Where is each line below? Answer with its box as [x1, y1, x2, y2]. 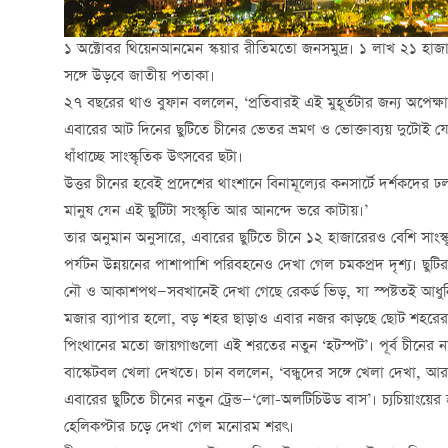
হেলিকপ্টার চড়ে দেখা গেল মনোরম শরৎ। [64, 416, 294, 440]
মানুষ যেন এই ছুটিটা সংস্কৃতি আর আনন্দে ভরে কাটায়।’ [64, 200, 368, 224]
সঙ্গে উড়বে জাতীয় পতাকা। [64, 65, 215, 89]
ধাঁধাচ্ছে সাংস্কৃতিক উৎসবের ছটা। [64, 146, 243, 170]
